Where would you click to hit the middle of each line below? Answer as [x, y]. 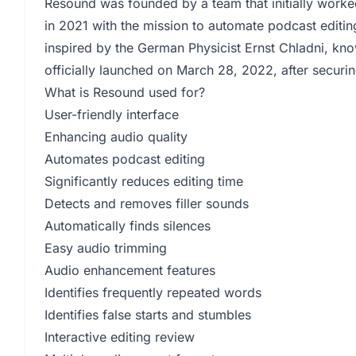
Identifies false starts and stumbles [148, 315]
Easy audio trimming [106, 248]
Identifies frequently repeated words [153, 292]
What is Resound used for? [125, 92]
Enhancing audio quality [116, 137]
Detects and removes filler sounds [147, 203]
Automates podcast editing [125, 159]
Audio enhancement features [130, 270]
